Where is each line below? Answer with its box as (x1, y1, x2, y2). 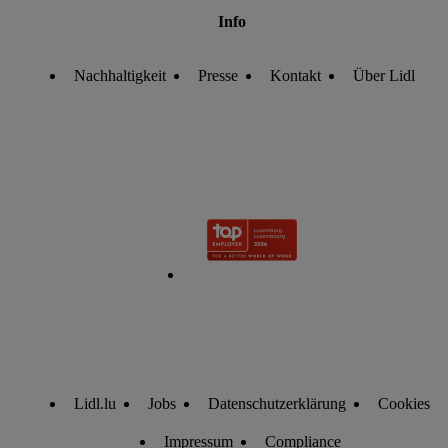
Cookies (378, 395, 430, 412)
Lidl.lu (74, 395, 116, 412)
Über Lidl (352, 67, 415, 84)
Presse (197, 67, 238, 84)
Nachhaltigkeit (73, 67, 166, 84)
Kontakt (269, 67, 321, 84)
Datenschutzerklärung (208, 395, 346, 412)
